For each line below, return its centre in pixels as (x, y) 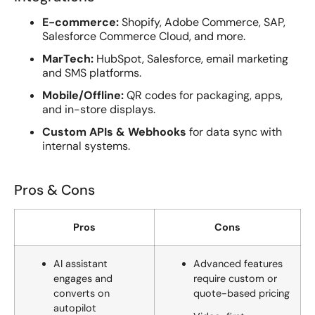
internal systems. (86, 146)
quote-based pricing (242, 294)
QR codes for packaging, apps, (203, 96)
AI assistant (81, 264)
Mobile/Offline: (83, 96)
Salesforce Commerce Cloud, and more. (144, 37)
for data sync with (234, 132)
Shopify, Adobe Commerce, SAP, (202, 22)
